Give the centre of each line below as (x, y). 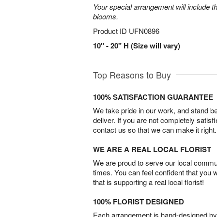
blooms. (106, 16)
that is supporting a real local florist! (148, 182)
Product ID (111, 31)
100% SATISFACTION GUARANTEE (153, 97)
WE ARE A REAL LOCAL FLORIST (152, 149)
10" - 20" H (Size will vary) (137, 46)
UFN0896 (144, 31)
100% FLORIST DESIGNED (139, 201)
